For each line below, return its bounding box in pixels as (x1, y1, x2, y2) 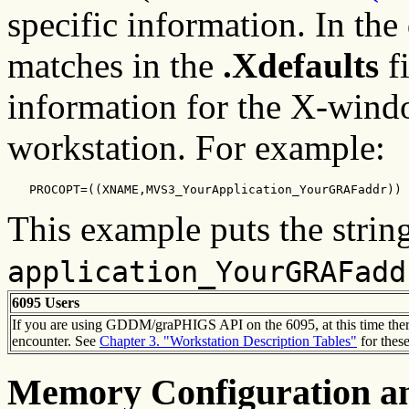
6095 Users (12, 294, 79, 310)
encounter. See (12, 332, 100, 349)
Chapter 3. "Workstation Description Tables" (100, 332, 357, 349)
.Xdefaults (223, 45, 379, 85)
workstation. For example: (7, 127, 385, 167)
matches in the (7, 45, 223, 85)
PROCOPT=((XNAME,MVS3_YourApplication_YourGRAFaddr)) (7, 182, 402, 196)
